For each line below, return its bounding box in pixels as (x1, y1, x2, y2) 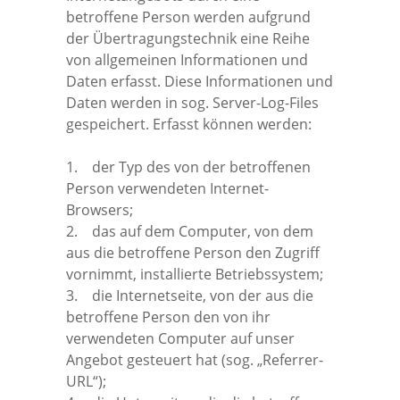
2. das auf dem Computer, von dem (66, 221, 313, 241)
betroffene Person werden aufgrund (66, 6, 311, 27)
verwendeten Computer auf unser (66, 328, 295, 348)
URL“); (66, 371, 106, 391)
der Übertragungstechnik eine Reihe (66, 28, 310, 48)
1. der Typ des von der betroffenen (66, 156, 311, 177)
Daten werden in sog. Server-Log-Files (66, 92, 319, 112)
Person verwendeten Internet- (66, 178, 269, 198)
